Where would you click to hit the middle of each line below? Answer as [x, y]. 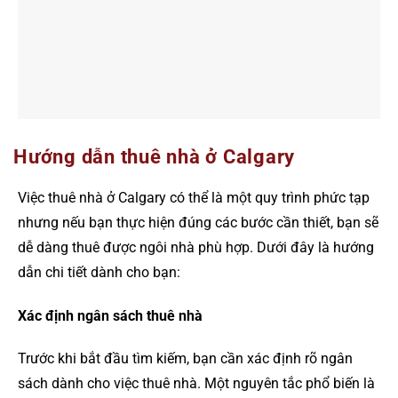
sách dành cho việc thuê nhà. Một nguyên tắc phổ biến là [196, 384]
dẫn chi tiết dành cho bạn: [99, 272]
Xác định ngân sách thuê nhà [110, 315]
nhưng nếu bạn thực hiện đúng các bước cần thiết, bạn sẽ [198, 222]
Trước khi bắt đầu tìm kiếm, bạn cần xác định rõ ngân [185, 359]
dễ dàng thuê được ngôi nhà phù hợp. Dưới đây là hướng [196, 247]
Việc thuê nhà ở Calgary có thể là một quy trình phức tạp [194, 197]
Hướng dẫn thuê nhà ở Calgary [154, 157]
